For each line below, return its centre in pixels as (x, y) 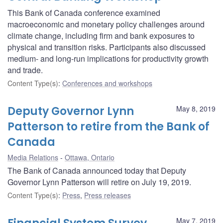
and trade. (25, 70)
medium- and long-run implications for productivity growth (108, 58)
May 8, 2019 (196, 108)
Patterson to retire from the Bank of (109, 126)
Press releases (108, 195)
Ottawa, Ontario (90, 157)
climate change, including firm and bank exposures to (101, 35)
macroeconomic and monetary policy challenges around (106, 24)
